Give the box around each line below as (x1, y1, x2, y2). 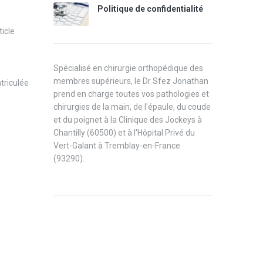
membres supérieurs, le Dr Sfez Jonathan (53, 76, 208, 86)
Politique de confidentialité (97, 4, 203, 14)
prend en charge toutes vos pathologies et (53, 89, 209, 99)
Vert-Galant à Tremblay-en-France (53, 141, 180, 150)
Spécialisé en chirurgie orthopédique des (53, 63, 203, 73)
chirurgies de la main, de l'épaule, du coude (53, 102, 211, 112)
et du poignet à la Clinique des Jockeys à (53, 115, 202, 124)
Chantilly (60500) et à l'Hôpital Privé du (53, 128, 195, 137)
